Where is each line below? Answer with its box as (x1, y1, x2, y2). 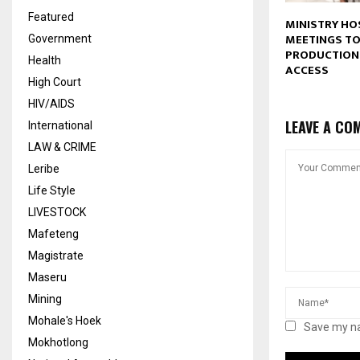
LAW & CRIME (28, 140, 96, 153)
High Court (28, 75, 81, 88)
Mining (28, 292, 62, 305)
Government (28, 31, 92, 45)
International (28, 118, 92, 132)
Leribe (28, 162, 59, 175)
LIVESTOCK (28, 205, 86, 219)
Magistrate (28, 248, 84, 262)
